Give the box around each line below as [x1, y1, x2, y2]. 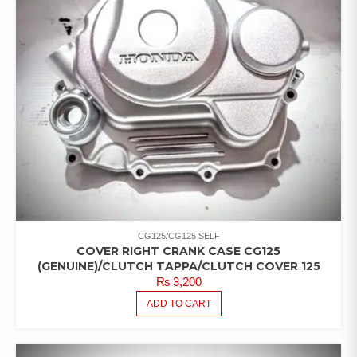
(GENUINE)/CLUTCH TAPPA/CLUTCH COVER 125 [37, 258, 320, 273]
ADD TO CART [146, 297, 211, 309]
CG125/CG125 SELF [137, 230, 220, 241]
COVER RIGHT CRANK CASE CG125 [76, 243, 280, 258]
